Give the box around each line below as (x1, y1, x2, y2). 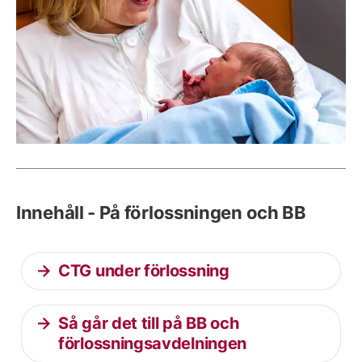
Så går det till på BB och (58, 314, 239, 333)
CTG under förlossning (58, 261, 229, 280)
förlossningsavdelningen (58, 334, 247, 353)
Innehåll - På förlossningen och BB (16, 202, 306, 223)
